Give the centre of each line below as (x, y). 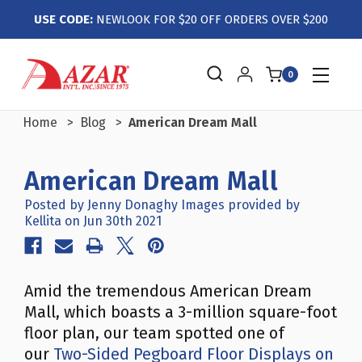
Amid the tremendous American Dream (168, 291)
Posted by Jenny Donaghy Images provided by (162, 205)
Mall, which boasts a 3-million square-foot (181, 312)
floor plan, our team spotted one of (154, 333)
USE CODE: (63, 19)
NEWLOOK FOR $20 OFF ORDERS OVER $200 (210, 19)
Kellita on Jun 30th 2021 (93, 221)
